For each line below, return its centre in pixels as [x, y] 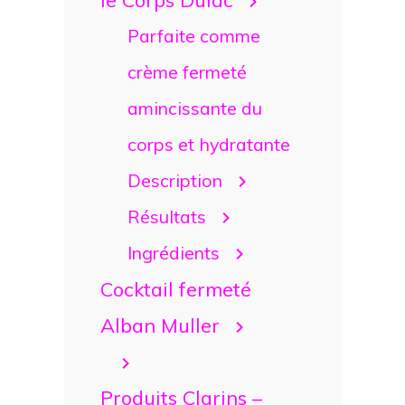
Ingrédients [173, 252]
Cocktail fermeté [176, 288]
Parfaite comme [193, 35]
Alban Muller [160, 325]
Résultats [166, 216]
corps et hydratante [208, 144]
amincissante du [194, 108]
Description [174, 180]
